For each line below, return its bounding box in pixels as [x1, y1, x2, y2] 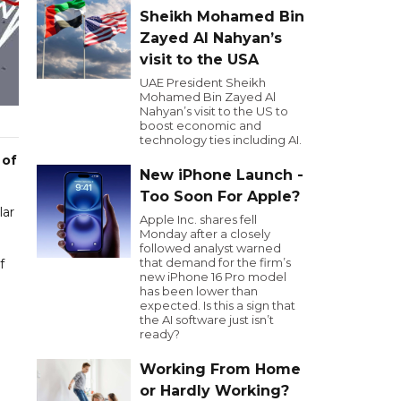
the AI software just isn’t [140, 312, 274, 327]
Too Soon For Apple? [140, 188, 300, 205]
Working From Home [140, 361, 301, 378]
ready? [140, 327, 180, 341]
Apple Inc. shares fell [140, 212, 257, 226]
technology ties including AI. [140, 132, 302, 147]
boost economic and [140, 118, 261, 132]
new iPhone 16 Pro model [140, 269, 286, 284]
